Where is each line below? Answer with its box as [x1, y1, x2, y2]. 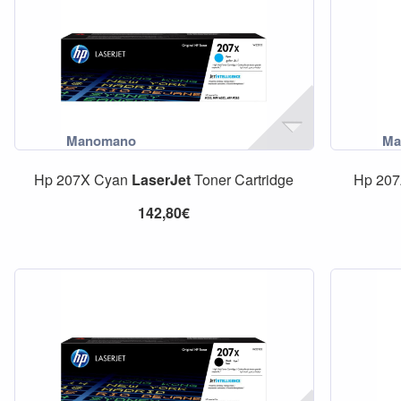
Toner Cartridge [191, 169, 294, 190]
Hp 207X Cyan [34, 169, 132, 190]
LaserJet [132, 169, 192, 190]
